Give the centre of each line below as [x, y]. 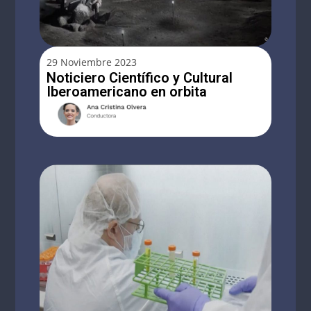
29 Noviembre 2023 [92, 62]
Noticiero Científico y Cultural [140, 77]
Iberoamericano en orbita [127, 91]
